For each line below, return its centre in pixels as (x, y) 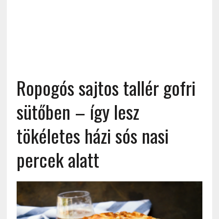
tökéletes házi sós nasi (92, 135)
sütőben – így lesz (78, 111)
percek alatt (58, 159)
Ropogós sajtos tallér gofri (106, 88)
